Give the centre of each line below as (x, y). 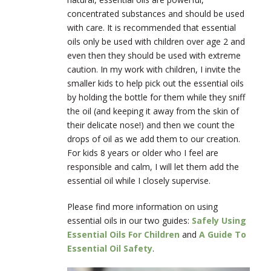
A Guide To (223, 235)
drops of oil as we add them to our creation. (154, 139)
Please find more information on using (142, 207)
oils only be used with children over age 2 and (156, 42)
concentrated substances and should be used (156, 14)
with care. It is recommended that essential (152, 28)
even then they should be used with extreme (154, 56)
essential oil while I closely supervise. (139, 181)
